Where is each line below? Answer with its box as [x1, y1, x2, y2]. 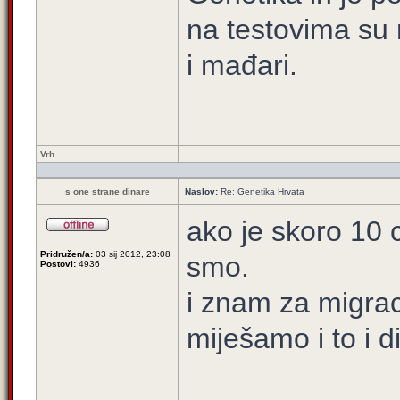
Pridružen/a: [40, 249, 93, 259]
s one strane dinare [64, 187, 150, 196]
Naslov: [185, 187, 218, 196]
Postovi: [40, 259, 76, 269]
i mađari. [187, 49, 297, 81]
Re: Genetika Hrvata [218, 187, 304, 196]
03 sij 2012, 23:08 [93, 249, 171, 259]
